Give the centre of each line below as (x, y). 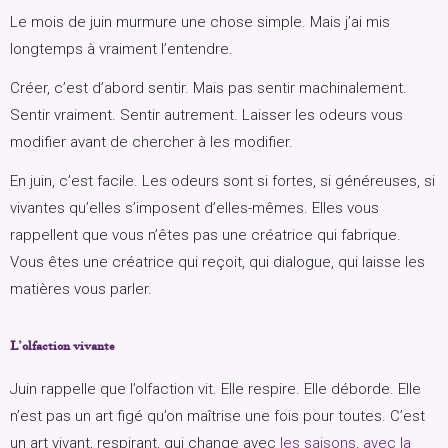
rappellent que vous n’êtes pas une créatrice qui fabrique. (205, 235)
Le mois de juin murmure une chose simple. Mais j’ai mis (200, 22)
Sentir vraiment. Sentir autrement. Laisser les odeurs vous (206, 115)
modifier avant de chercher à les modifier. (151, 142)
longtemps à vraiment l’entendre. (121, 49)
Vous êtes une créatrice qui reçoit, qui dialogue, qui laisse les (217, 262)
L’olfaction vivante (62, 346)
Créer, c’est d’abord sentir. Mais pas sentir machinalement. (208, 88)
